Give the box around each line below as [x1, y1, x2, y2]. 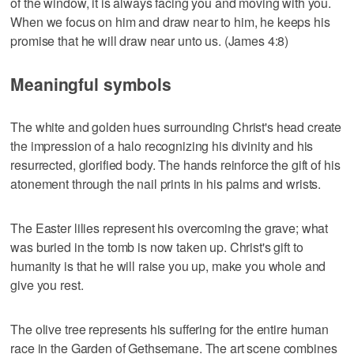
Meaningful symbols [10, 72, 171, 96]
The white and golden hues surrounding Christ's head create [10, 118, 342, 137]
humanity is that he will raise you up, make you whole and [10, 257, 326, 276]
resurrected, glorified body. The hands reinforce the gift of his [10, 156, 341, 175]
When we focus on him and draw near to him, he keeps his [10, 13, 330, 32]
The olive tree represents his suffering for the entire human [10, 320, 329, 339]
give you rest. [10, 276, 84, 295]
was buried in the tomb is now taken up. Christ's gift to [10, 238, 303, 257]
